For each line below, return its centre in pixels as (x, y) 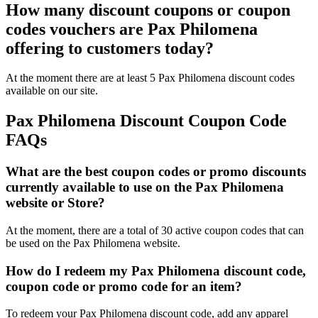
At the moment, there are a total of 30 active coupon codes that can (155, 230)
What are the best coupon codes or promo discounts (156, 172)
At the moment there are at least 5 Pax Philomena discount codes (150, 78)
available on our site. (52, 91)
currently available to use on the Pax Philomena (145, 187)
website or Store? (55, 203)
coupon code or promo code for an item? (124, 286)
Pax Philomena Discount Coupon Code (146, 121)
